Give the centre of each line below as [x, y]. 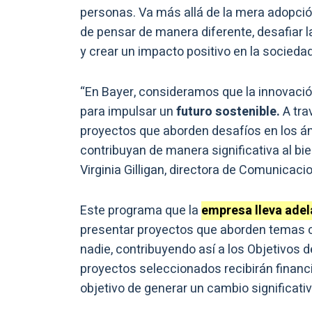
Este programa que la [141, 211]
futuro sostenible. [229, 112]
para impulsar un [128, 112]
